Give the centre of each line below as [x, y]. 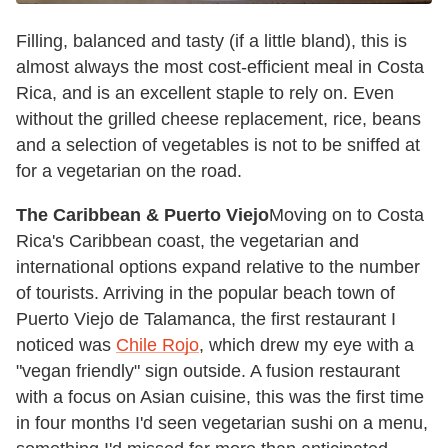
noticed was [66, 344]
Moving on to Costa [346, 214]
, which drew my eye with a [306, 344]
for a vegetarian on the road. [129, 170]
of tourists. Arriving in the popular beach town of [205, 292]
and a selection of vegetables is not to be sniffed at [218, 144]
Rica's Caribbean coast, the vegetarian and [187, 240]
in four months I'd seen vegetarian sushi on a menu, [222, 422]
